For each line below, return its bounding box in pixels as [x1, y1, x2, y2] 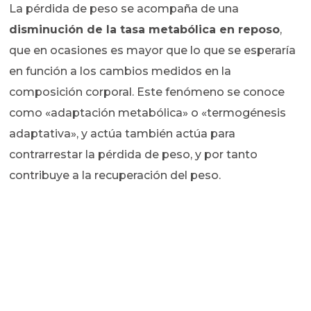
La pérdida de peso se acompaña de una [9, 2, 239, 16]
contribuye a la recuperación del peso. [9, 169, 221, 183]
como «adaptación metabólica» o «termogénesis [9, 106, 287, 120]
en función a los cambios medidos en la [9, 65, 232, 78]
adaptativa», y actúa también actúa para [9, 127, 236, 141]
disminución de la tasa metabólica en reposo [9, 23, 280, 37]
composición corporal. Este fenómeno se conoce [9, 85, 285, 99]
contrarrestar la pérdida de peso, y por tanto [9, 148, 258, 162]
